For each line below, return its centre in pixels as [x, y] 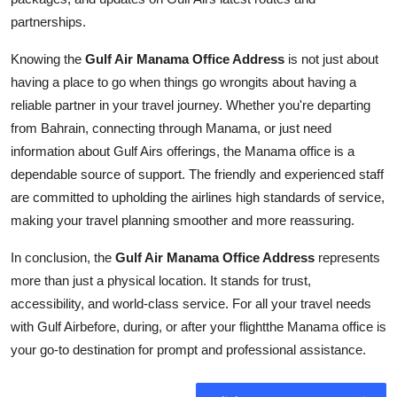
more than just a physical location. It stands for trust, [161, 280]
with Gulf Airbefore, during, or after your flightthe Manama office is [198, 326]
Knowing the [48, 58]
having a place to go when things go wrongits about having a [183, 82]
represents [347, 257]
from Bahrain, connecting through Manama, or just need [171, 128]
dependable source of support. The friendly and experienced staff [197, 174]
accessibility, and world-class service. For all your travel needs [191, 303]
